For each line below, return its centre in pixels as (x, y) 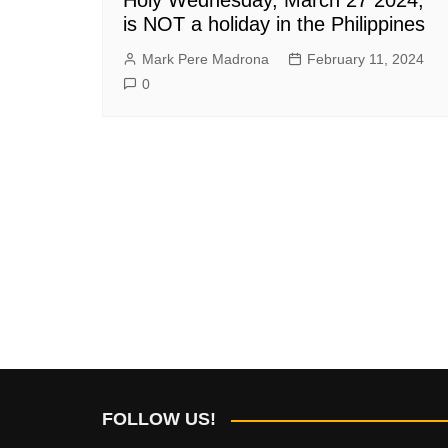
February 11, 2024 (365, 58)
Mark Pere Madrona (205, 58)
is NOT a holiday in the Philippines (274, 23)
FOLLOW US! (159, 419)
